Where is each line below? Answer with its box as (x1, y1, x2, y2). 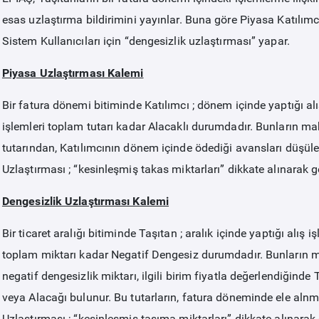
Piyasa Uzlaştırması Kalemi (1, 66, 144, 80)
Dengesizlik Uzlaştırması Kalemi (1, 194, 169, 208)
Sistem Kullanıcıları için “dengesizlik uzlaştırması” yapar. (1, 34, 290, 48)
